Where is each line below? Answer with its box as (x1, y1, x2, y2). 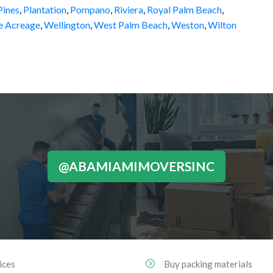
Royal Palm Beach (147, 4, 222, 15)
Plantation (23, 4, 66, 15)
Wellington (44, 19, 90, 30)
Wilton (208, 19, 236, 30)
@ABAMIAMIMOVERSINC (58, 158, 214, 174)
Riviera (114, 4, 143, 15)
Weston (171, 19, 204, 30)
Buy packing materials (164, 258, 252, 269)
